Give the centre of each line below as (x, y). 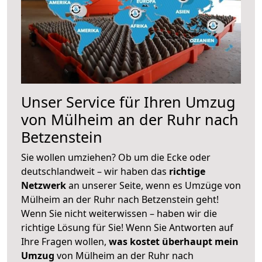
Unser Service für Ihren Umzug (128, 101)
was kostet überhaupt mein (174, 241)
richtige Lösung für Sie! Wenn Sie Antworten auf (127, 227)
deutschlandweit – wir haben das (95, 171)
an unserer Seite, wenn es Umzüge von (155, 185)
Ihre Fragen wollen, (65, 241)
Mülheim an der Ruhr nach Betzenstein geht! (120, 199)
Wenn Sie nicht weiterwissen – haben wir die (119, 213)
